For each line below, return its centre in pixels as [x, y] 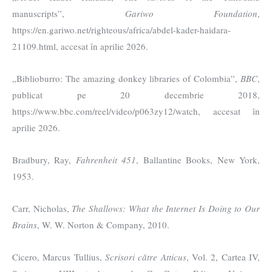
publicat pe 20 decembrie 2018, [136, 95]
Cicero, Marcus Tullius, [59, 257]
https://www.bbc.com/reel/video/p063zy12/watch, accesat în [136, 111]
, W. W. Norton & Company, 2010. [103, 225]
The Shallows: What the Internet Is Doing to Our [166, 209]
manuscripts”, [69, 14]
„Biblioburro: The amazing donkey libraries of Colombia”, [126, 79]
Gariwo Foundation [191, 14]
